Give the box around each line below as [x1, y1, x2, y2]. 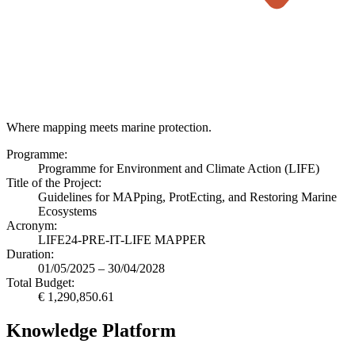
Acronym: [6, 218, 57, 232]
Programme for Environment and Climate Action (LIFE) [38, 161, 319, 175]
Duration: [6, 246, 54, 261]
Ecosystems [38, 204, 97, 218]
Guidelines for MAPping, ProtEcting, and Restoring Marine [38, 189, 337, 204]
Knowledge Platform [6, 319, 176, 341]
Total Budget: [6, 275, 74, 289]
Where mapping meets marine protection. [6, 120, 212, 134]
